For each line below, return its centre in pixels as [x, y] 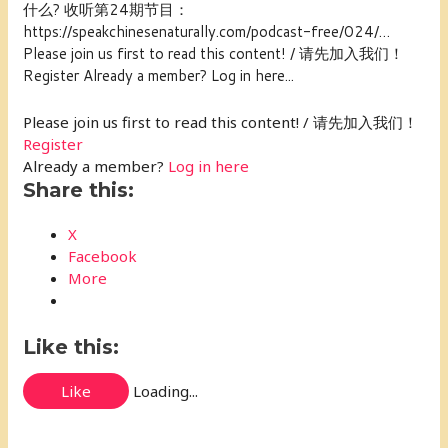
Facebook [103, 256]
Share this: [79, 190]
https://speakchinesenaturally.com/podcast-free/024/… [207, 31]
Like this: [71, 346]
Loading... [166, 390]
